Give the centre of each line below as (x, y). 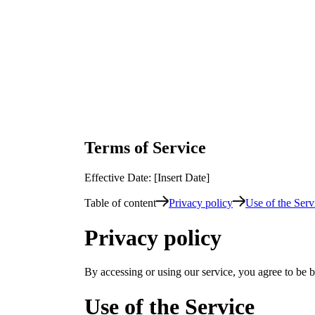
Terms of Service (145, 148)
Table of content (120, 203)
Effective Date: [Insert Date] (147, 178)
